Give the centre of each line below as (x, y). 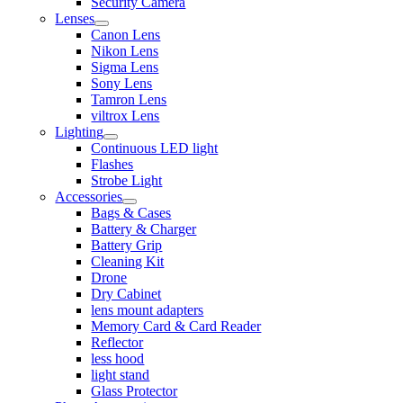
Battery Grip (127, 245)
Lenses (75, 18)
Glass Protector (134, 391)
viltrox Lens (125, 116)
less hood (118, 358)
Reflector (117, 342)
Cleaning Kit (128, 261)
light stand (121, 375)
